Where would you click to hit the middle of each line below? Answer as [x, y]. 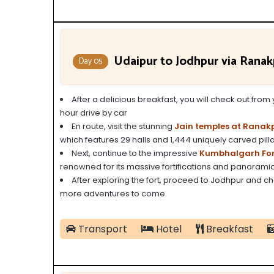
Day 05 [91, 61]
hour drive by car [94, 113]
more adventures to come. [113, 193]
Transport [102, 229]
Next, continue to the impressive [135, 153]
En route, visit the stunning [123, 126]
